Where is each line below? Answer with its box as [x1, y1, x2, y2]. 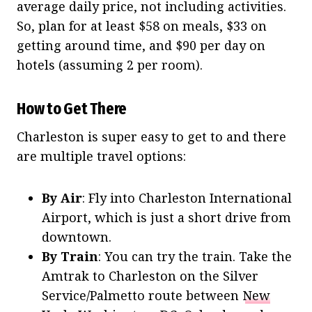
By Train [42, 247, 98, 265]
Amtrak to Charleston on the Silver [42, 267, 258, 284]
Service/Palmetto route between [42, 286, 242, 304]
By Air [42, 189, 82, 206]
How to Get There [17, 98, 127, 118]
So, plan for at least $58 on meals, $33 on [17, 17, 267, 34]
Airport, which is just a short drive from [42, 208, 291, 226]
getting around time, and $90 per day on [17, 36, 265, 54]
